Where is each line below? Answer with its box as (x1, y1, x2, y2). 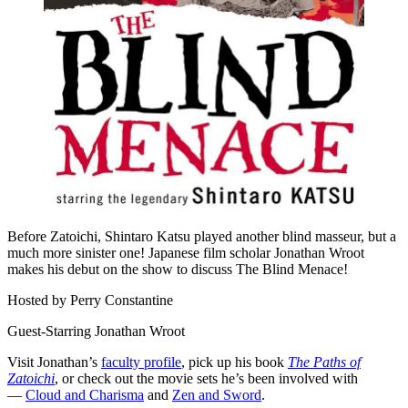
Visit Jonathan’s (7, 354, 101, 371)
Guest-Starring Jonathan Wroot (7, 323, 185, 340)
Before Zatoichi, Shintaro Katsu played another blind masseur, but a (7, 229, 396, 245)
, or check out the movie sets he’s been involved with (55, 371, 358, 387)
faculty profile (101, 354, 181, 371)
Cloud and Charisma (25, 387, 144, 403)
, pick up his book (181, 354, 288, 371)
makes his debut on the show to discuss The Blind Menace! (7, 261, 348, 278)
